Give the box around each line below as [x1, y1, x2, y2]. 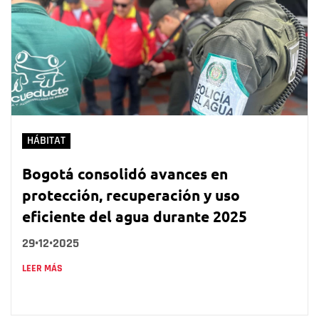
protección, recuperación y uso [22, 184, 240, 204]
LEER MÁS [22, 261, 63, 275]
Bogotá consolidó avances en [22, 163, 228, 183]
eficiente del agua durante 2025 [22, 206, 247, 226]
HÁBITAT [27, 133, 66, 147]
